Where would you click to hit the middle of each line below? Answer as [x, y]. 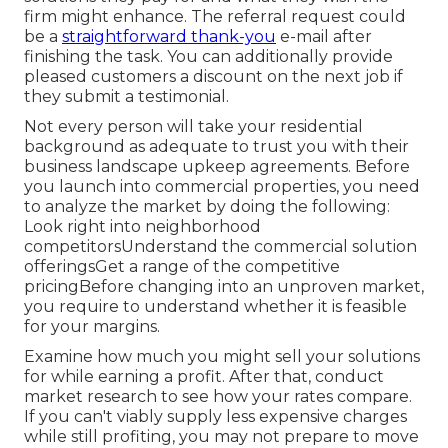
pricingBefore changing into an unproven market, [224, 287]
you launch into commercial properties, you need [222, 187]
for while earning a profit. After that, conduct [204, 377]
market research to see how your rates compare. [218, 397]
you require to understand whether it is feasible [215, 307]
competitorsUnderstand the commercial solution [220, 247]
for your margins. [92, 327]
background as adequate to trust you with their [216, 147]
